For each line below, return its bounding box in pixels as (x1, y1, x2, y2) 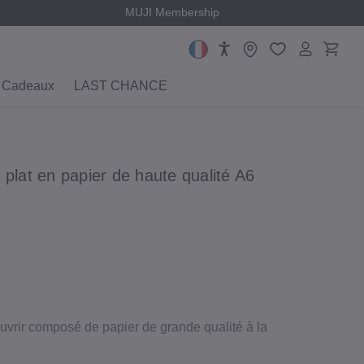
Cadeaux (2, 79, 54, 93)
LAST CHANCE (74, 79, 167, 93)
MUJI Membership (125, 6, 220, 19)
